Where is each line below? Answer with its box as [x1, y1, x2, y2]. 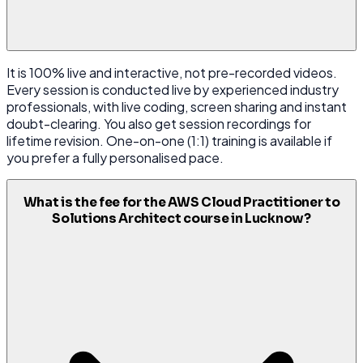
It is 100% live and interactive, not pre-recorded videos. [6, 64, 337, 82]
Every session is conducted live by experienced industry [6, 81, 339, 99]
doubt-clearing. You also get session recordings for [6, 115, 311, 133]
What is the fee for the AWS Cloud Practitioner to [23, 194, 340, 211]
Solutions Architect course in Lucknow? [52, 210, 311, 227]
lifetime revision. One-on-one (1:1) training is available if [6, 132, 332, 150]
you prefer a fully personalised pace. [6, 149, 224, 167]
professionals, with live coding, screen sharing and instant [6, 98, 347, 116]
